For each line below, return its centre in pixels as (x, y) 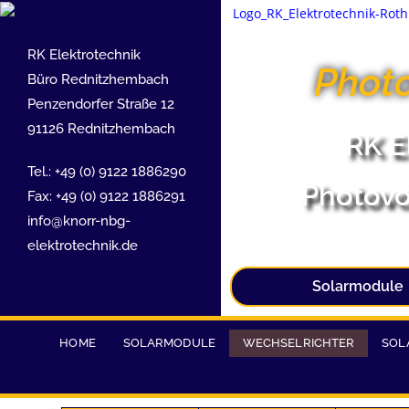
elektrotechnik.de (83, 245)
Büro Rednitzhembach (98, 79)
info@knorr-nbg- (79, 220)
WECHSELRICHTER (299, 343)
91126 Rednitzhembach (101, 128)
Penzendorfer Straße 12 (101, 104)
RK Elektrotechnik (84, 54)
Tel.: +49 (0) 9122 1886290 (107, 171)
